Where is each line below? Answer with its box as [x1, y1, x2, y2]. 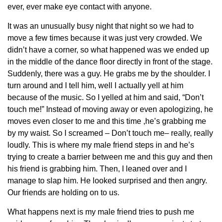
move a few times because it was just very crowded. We [7, 34, 202, 43]
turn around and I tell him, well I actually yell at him [7, 81, 183, 90]
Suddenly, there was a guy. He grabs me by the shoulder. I [7, 69, 210, 78]
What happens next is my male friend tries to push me [7, 208, 194, 217]
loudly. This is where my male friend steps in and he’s [7, 141, 194, 150]
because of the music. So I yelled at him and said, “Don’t [7, 93, 204, 102]
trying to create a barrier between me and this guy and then [7, 153, 213, 162]
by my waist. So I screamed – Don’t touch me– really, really [7, 129, 213, 138]
